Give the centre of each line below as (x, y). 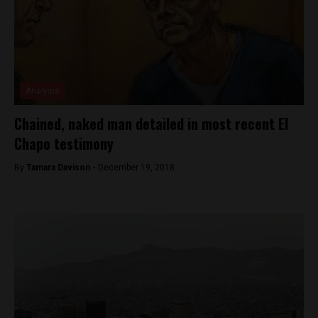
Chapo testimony (64, 143)
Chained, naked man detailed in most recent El (151, 124)
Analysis (43, 91)
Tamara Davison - (62, 168)
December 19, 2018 (136, 168)
